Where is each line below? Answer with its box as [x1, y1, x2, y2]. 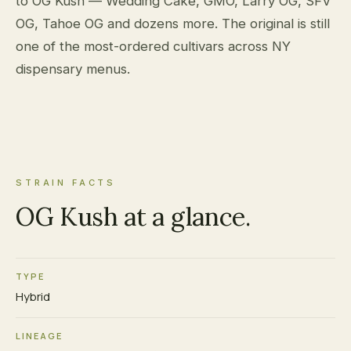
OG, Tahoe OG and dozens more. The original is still [16, 16, 330, 32]
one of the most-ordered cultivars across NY [16, 38, 291, 55]
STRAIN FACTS [16, 177, 117, 189]
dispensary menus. [16, 61, 130, 78]
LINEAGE [16, 330, 63, 342]
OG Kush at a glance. [16, 201, 251, 233]
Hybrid [16, 288, 50, 306]
